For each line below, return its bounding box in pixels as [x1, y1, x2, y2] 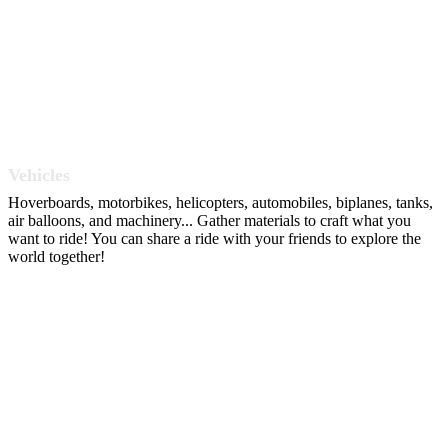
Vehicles [8, 165, 70, 186]
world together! [8, 248, 105, 266]
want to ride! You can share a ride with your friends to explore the [8, 230, 421, 248]
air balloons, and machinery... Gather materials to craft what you [8, 212, 411, 230]
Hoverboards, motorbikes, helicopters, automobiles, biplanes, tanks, [8, 194, 433, 212]
